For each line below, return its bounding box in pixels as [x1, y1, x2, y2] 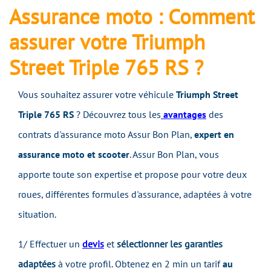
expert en [194, 128, 234, 141]
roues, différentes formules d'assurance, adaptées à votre [18, 188, 252, 201]
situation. [18, 208, 56, 221]
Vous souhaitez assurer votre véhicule [18, 88, 176, 101]
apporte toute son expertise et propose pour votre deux [18, 168, 247, 181]
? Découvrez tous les [74, 108, 161, 121]
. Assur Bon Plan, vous [129, 148, 219, 161]
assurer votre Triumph [9, 28, 205, 56]
